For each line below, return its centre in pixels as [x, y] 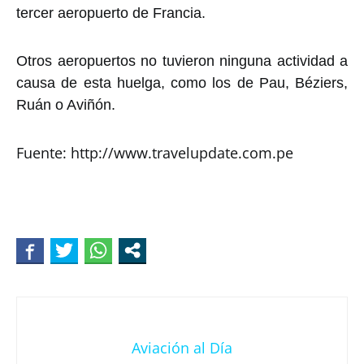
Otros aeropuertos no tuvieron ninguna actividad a [182, 61]
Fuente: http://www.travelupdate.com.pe [155, 152]
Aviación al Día [182, 347]
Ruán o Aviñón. [66, 104]
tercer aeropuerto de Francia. [111, 13]
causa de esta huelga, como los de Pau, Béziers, [182, 82]
